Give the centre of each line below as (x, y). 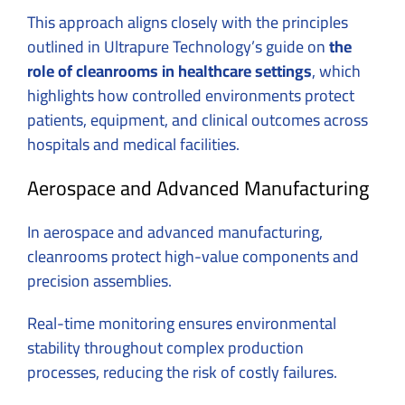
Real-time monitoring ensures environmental (182, 323)
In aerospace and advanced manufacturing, (175, 231)
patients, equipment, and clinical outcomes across (198, 119)
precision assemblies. (101, 280)
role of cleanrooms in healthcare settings (170, 71)
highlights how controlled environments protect (191, 95)
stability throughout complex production (165, 347)
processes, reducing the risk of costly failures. (182, 372)
